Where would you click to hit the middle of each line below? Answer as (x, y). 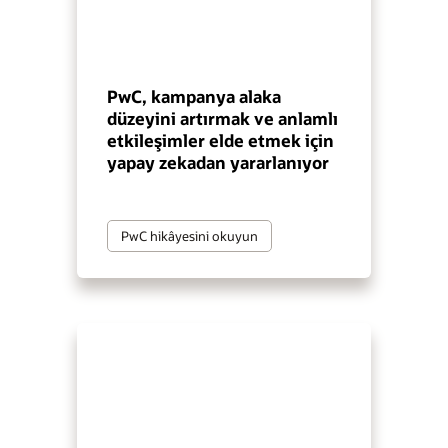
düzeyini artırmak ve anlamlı (223, 118)
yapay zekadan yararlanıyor (218, 162)
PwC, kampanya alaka (194, 96)
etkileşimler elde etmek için (221, 140)
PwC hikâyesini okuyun (190, 235)
